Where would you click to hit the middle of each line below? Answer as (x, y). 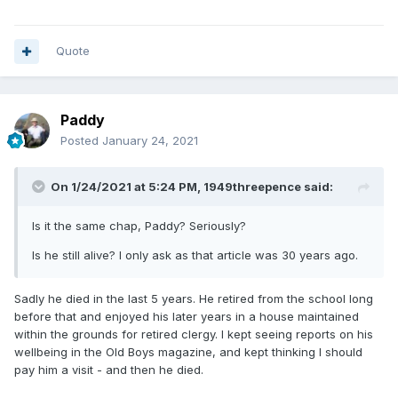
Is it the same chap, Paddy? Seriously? (139, 226)
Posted (81, 141)
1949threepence (252, 187)
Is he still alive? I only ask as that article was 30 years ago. (195, 255)
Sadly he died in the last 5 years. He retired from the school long (194, 299)
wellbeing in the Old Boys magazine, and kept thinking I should (188, 352)
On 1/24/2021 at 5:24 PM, (127, 187)
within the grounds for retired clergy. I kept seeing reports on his (194, 334)
